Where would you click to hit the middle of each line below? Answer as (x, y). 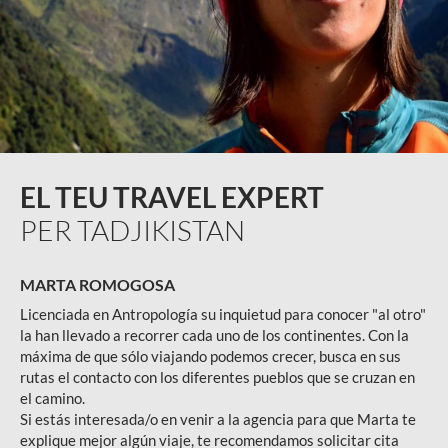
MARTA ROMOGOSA (97, 285)
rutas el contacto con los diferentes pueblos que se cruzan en (217, 377)
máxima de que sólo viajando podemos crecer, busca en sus (210, 356)
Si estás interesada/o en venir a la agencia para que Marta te (218, 419)
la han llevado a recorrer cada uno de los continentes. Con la (214, 335)
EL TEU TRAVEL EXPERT (172, 197)
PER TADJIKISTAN (132, 230)
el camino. (52, 398)
